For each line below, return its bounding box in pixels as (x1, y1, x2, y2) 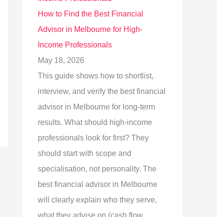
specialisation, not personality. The (38, 165, 156, 173)
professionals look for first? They (38, 134, 149, 142)
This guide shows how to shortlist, (38, 72, 154, 80)
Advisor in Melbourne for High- (38, 25, 142, 33)
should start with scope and (38, 149, 131, 157)
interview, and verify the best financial (38, 87, 166, 95)
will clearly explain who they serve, (38, 196, 157, 204)
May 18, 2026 (38, 56, 84, 64)
